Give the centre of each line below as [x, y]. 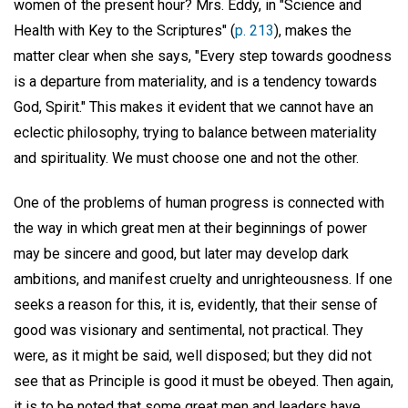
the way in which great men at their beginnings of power [190, 228]
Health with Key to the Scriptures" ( [124, 30]
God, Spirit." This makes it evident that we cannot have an [194, 107]
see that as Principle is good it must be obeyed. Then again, [204, 381]
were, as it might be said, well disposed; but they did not [193, 355]
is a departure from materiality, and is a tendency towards [195, 81]
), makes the [313, 30]
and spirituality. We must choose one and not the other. [186, 158]
